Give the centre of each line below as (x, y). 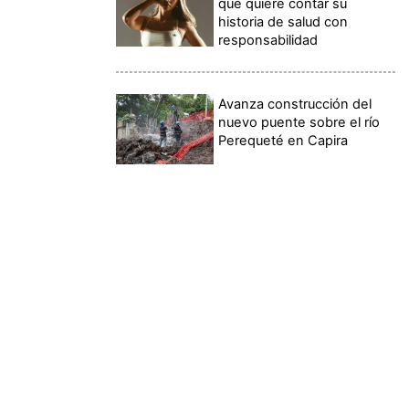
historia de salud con (283, 22)
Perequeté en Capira (283, 140)
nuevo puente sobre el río (299, 122)
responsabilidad (268, 41)
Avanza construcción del (295, 104)
